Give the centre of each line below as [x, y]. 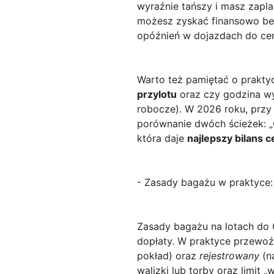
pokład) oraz [168, 256]
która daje [162, 139]
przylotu [157, 94]
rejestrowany [229, 256]
